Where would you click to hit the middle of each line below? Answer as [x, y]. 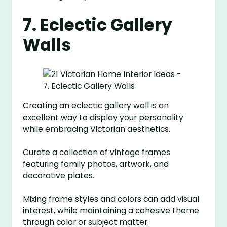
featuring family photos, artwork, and [96, 164]
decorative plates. [59, 175]
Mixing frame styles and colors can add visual [111, 199]
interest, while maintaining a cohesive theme [111, 210]
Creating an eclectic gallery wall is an [96, 105]
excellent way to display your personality [103, 117]
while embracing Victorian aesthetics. [97, 129]
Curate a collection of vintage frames [97, 152]
